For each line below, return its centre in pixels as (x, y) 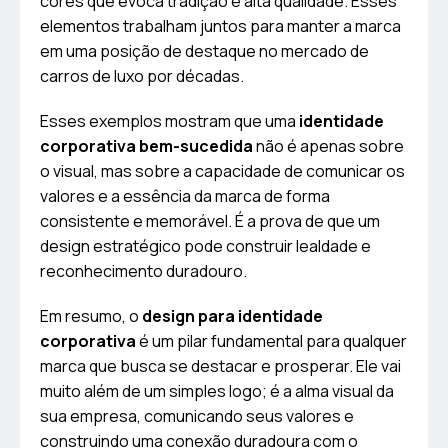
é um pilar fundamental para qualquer (271, 341)
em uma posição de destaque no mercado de (204, 51)
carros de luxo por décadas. (142, 76)
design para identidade (232, 316)
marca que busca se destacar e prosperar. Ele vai (220, 366)
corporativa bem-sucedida (146, 146)
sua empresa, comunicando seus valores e (197, 416)
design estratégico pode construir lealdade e (205, 246)
